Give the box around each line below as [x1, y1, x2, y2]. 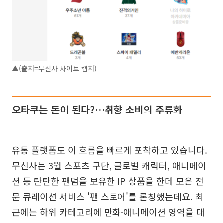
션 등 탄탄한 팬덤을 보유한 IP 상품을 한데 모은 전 [12, 174, 204, 187]
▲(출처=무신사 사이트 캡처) [12, 63, 97, 73]
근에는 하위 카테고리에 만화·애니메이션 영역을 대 [12, 205, 205, 218]
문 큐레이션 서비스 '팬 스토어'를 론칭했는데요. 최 [12, 189, 204, 203]
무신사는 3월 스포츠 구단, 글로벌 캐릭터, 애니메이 [12, 158, 206, 172]
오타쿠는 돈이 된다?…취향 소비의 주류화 [12, 102, 182, 116]
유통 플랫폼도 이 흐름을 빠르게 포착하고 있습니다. [12, 143, 207, 156]
